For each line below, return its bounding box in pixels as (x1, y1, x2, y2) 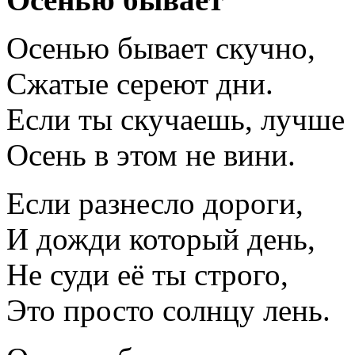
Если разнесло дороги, (6, 185, 303, 220)
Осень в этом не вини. (6, 137, 296, 172)
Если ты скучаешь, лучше (6, 101, 345, 136)
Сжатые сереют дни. (6, 66, 273, 101)
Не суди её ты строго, (6, 257, 288, 292)
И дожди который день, (6, 221, 315, 256)
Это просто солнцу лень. (6, 292, 330, 327)
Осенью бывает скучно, (6, 30, 315, 65)
